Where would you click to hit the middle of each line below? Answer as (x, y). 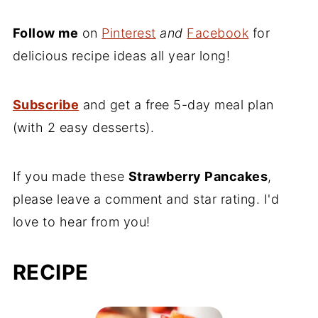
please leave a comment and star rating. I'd (146, 199)
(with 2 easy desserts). (83, 128)
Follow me (45, 33)
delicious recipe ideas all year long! (121, 56)
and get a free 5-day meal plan (176, 105)
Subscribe (46, 105)
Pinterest (129, 33)
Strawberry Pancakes (198, 177)
